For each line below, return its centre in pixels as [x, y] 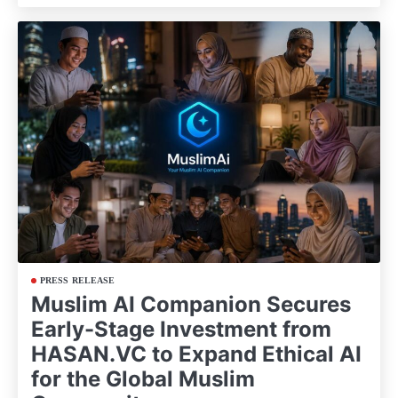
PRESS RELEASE [78, 281]
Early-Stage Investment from [181, 330]
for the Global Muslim [143, 379]
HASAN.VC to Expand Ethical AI [196, 354]
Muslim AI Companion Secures [191, 305]
